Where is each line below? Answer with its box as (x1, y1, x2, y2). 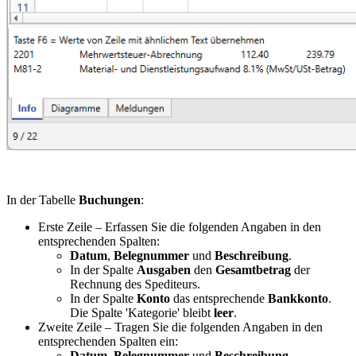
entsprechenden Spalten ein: (38, 334, 178, 348)
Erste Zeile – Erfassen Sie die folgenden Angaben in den (38, 219, 321, 234)
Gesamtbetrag (215, 262, 291, 277)
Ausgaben (137, 262, 191, 277)
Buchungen (79, 192, 141, 207)
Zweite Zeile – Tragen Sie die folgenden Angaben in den (38, 319, 323, 334)
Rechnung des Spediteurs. (70, 277, 200, 291)
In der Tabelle (6, 192, 79, 207)
